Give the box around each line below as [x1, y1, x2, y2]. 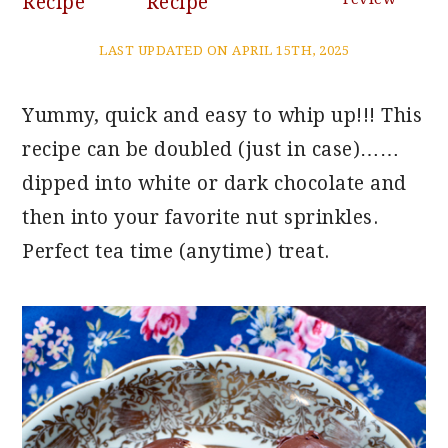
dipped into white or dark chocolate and [22, 172, 407, 195]
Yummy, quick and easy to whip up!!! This [22, 104, 423, 127]
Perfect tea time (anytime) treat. [22, 240, 330, 263]
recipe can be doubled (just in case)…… [22, 138, 400, 161]
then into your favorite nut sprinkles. [22, 206, 379, 229]
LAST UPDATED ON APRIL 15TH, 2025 [99, 43, 349, 58]
